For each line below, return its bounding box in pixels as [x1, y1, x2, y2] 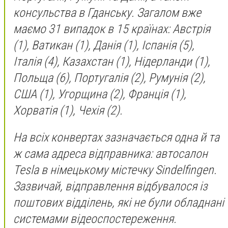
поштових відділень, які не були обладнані [13, 195, 224, 210]
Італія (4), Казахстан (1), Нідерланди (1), [13, 54, 210, 69]
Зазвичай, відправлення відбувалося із [13, 179, 208, 194]
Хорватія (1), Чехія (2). [13, 103, 123, 118]
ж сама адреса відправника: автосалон [13, 147, 208, 161]
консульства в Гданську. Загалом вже [13, 5, 201, 20]
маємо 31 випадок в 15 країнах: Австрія [13, 21, 210, 36]
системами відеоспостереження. [13, 212, 177, 226]
